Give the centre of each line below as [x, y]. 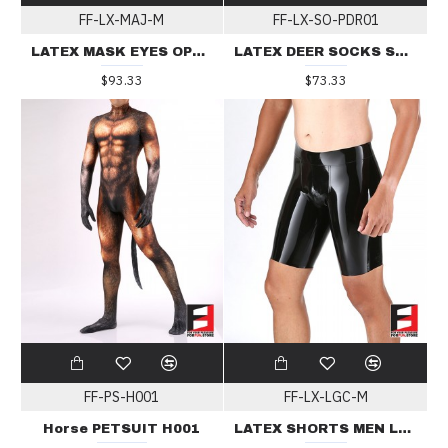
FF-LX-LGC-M [325, 396]
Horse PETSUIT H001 [122, 428]
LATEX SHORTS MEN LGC [405, 428]
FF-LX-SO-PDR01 [325, 20]
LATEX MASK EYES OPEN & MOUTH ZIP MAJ [198, 52]
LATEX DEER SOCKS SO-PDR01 [402, 52]
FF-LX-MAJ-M [122, 20]
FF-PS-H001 [122, 396]
